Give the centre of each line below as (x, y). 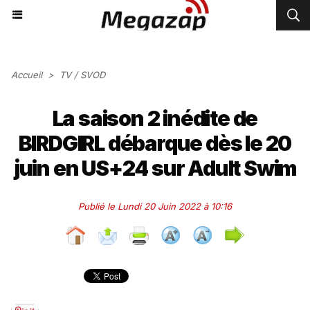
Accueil (27, 75)
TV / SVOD (82, 75)
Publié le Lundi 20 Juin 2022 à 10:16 (155, 206)
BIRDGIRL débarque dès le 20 (155, 143)
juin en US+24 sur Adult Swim (155, 168)
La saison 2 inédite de (155, 118)
